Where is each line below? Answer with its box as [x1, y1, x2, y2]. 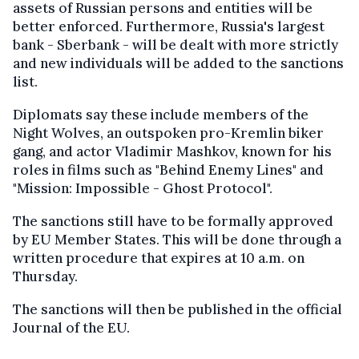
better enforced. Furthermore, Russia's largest [13, 18, 325, 36]
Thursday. [13, 268, 78, 286]
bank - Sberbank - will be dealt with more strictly [13, 36, 338, 54]
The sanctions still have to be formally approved [13, 212, 333, 231]
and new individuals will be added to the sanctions [13, 54, 344, 73]
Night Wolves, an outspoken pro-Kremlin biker [13, 124, 324, 143]
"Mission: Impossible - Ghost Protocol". [13, 179, 272, 198]
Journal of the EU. [13, 319, 130, 337]
